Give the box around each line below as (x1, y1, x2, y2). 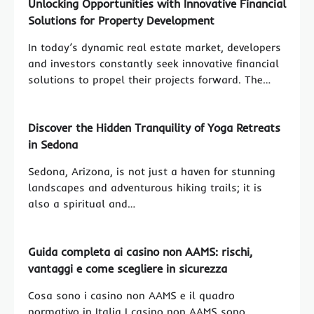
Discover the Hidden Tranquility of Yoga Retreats (28, 120, 280, 135)
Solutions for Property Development (28, 13, 214, 27)
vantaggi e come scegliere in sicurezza (28, 261, 227, 275)
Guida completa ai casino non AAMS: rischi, (28, 244, 252, 259)
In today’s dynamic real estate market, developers (28, 40, 281, 54)
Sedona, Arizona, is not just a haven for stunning (28, 164, 275, 178)
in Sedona (28, 137, 78, 151)
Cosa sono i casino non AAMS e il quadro (28, 288, 235, 302)
